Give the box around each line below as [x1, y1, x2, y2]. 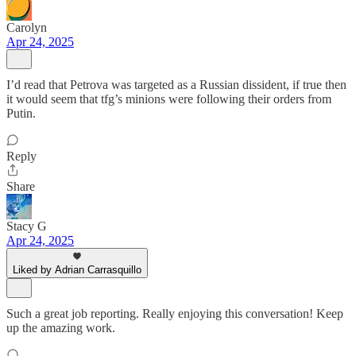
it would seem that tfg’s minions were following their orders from [6, 92, 331, 106]
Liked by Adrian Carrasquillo [13, 264, 141, 276]
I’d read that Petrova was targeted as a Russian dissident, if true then [6, 78, 346, 91]
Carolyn [6, 21, 47, 34]
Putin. [6, 106, 36, 120]
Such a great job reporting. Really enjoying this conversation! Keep [6, 307, 343, 320]
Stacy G [6, 219, 47, 233]
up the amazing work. [6, 321, 115, 335]
